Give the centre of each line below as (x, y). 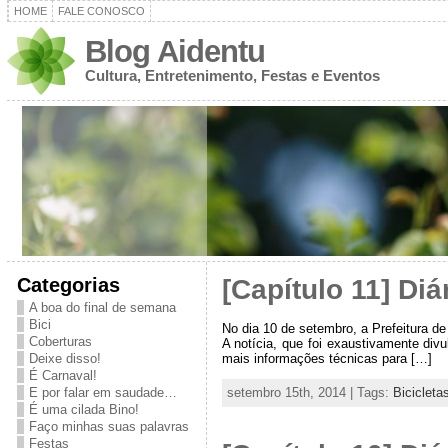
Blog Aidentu (174, 51)
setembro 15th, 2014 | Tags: (309, 392)
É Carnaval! (62, 375)
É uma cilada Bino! (83, 409)
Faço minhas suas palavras (108, 426)
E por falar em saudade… (102, 392)
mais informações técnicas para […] (326, 358)
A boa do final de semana (102, 307)
